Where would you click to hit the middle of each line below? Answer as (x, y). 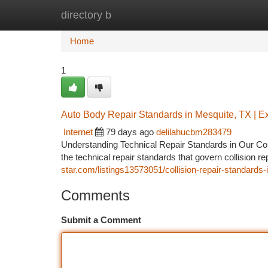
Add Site (223, 15)
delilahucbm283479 (194, 132)
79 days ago (130, 132)
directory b (86, 15)
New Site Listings (155, 15)
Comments (95, 195)
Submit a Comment (101, 220)
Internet (78, 132)
